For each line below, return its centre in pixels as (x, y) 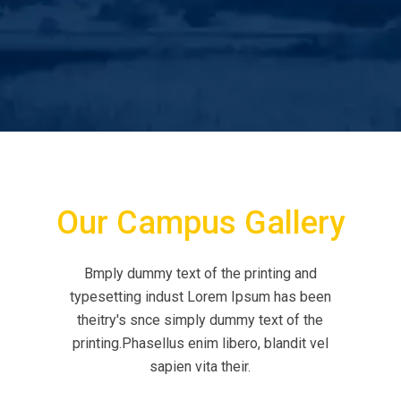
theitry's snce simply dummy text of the (200, 320)
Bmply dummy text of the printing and (200, 273)
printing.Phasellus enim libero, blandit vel (200, 343)
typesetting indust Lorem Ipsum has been (200, 297)
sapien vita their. (200, 367)
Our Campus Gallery (200, 223)
